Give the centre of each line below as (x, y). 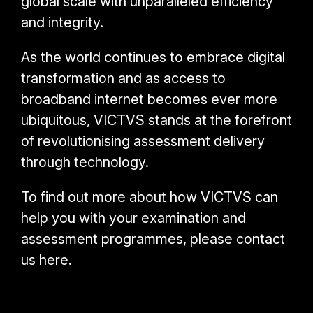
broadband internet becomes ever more (149, 99)
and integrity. (62, 22)
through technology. (85, 162)
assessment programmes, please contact (153, 239)
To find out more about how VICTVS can (150, 197)
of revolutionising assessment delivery (143, 141)
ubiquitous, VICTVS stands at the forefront (156, 120)
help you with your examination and (133, 218)
